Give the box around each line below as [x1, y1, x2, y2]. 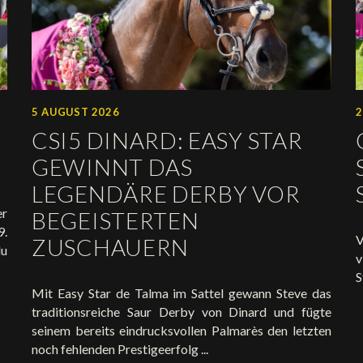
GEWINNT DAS [32, 152, 193, 181]
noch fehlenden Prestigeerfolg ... [32, 340, 208, 357]
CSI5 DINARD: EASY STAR [32, 126, 303, 154]
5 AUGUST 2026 [32, 105, 120, 118]
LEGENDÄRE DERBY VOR [32, 179, 301, 207]
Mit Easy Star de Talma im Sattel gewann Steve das [32, 284, 331, 301]
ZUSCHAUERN [32, 233, 189, 261]
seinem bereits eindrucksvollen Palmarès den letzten [32, 322, 331, 338]
